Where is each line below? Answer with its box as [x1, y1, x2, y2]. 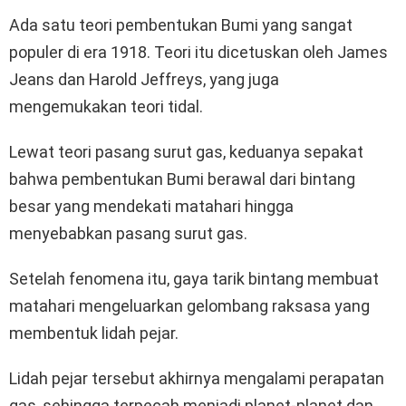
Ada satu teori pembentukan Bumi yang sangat [9, 15, 353, 35]
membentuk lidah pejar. [9, 324, 179, 343]
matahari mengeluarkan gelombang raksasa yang [9, 296, 370, 316]
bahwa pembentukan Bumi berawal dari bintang [9, 169, 355, 189]
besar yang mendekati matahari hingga [9, 197, 294, 217]
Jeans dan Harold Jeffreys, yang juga [9, 70, 279, 90]
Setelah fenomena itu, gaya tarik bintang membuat [9, 269, 379, 289]
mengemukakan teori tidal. [9, 97, 203, 117]
